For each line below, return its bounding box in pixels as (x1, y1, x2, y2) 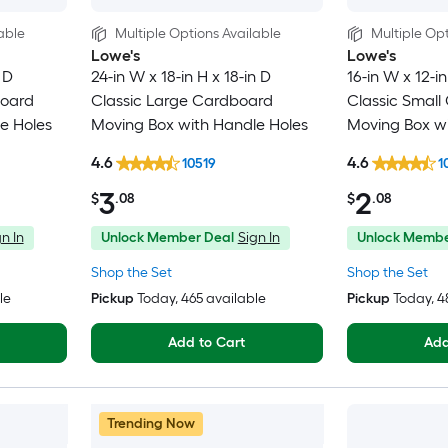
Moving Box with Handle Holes (90, 115, 308, 135)
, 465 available (174, 289, 266, 307)
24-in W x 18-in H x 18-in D (90, 67, 271, 87)
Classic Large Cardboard (90, 91, 273, 111)
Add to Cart (167, 333, 246, 351)
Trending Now (106, 414, 195, 432)
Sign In (237, 228, 280, 246)
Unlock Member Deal (100, 228, 234, 246)
